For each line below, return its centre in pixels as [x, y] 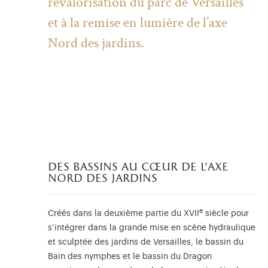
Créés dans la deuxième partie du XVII [124, 214]
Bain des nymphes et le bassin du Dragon [130, 257]
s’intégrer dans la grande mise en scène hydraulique [152, 228]
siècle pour [226, 214]
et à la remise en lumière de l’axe [138, 23]
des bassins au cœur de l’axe [138, 168]
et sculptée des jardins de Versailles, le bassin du [146, 243]
